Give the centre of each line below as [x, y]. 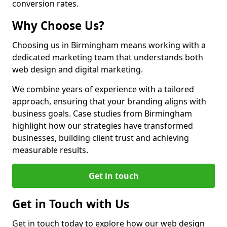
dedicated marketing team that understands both [108, 57]
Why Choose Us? [58, 26]
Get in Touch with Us [71, 204]
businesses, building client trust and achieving [101, 138]
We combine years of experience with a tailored [103, 89]
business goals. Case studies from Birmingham [102, 113]
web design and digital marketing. [78, 69]
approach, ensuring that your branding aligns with [109, 101]
